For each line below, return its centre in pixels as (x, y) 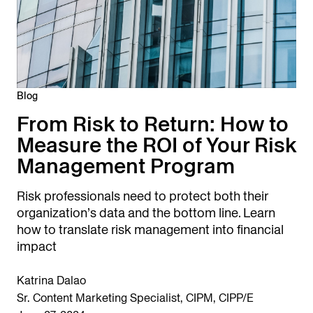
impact (38, 247)
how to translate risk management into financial (150, 230)
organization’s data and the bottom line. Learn (146, 213)
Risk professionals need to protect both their (143, 196)
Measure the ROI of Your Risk (156, 145)
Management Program (126, 166)
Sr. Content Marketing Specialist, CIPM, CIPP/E (135, 298)
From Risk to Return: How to (153, 124)
